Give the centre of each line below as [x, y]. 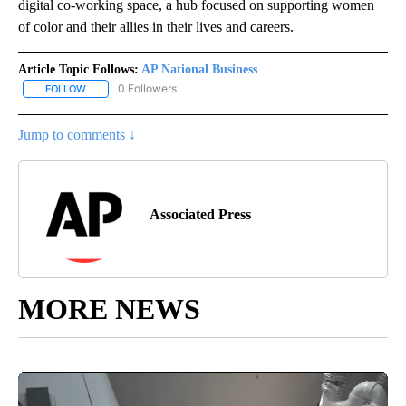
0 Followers [147, 88]
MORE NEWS [109, 309]
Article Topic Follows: [78, 69]
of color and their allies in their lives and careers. [156, 26]
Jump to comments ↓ [77, 134]
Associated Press [200, 214]
